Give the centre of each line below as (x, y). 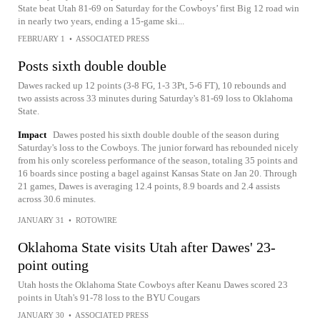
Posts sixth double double (92, 66)
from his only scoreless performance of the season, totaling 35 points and (158, 161)
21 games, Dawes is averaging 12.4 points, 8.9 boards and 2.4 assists (149, 186)
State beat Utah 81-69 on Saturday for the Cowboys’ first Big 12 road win (159, 9)
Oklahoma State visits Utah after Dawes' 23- (147, 247)
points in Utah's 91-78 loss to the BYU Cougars (109, 298)
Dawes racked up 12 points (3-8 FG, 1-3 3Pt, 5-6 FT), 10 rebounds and (152, 86)
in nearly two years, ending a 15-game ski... (101, 21)
